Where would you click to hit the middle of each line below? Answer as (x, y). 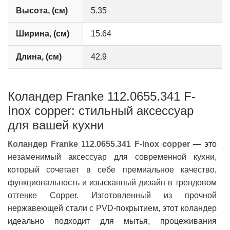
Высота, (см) (42, 11)
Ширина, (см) (43, 34)
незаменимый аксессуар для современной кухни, (112, 157)
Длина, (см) (39, 57)
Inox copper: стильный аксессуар (101, 111)
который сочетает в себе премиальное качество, (112, 170)
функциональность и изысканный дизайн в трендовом (112, 183)
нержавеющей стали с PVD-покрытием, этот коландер (112, 208)
